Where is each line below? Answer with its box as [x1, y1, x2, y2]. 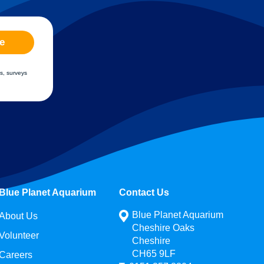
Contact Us [119, 187, 169, 197]
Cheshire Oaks [132, 222, 194, 233]
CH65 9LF [132, 248, 176, 259]
